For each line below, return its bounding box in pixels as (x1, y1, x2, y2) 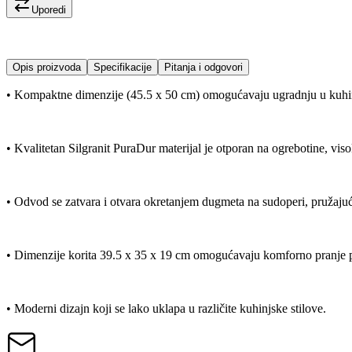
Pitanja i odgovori (164, 61, 243, 74)
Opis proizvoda (13, 61, 81, 74)
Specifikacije (93, 61, 152, 74)
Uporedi (31, 4, 66, 16)
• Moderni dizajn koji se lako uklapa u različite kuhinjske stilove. (6, 302, 326, 316)
